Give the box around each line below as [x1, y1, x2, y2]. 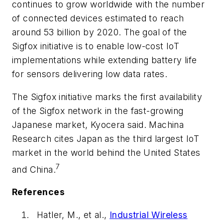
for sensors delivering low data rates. [12, 69, 168, 80]
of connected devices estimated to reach [12, 13, 184, 24]
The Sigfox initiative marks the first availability [12, 91, 202, 102]
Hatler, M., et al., [37, 209, 110, 220]
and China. [12, 164, 56, 175]
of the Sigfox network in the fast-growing [12, 105, 184, 116]
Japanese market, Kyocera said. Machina [12, 119, 184, 130]
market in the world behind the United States [12, 147, 201, 158]
